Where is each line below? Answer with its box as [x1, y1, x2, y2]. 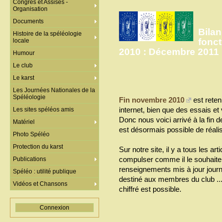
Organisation [13, 5, 48, 12]
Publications [13, 156, 46, 163]
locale [13, 37, 29, 44]
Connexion [40, 204, 69, 211]
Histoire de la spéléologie [13, 30, 82, 37]
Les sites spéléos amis [13, 106, 74, 113]
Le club [13, 62, 33, 69]
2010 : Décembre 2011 [119, 46, 219, 57]
